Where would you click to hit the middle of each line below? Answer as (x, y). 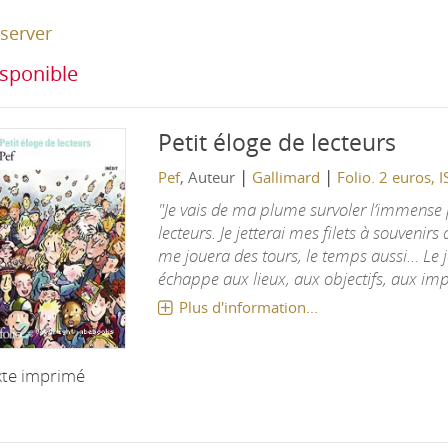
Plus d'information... (248, 306)
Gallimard (285, 176)
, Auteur (209, 176)
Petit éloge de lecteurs (276, 142)
